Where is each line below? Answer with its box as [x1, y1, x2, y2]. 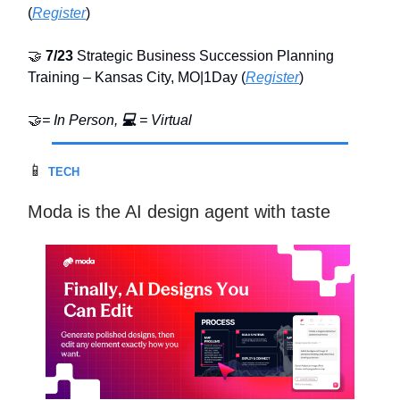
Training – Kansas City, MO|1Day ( [28, 70, 246, 86]
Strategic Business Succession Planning [73, 48, 334, 64]
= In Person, [42, 112, 121, 129]
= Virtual [136, 112, 192, 129]
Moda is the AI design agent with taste [28, 202, 330, 222]
